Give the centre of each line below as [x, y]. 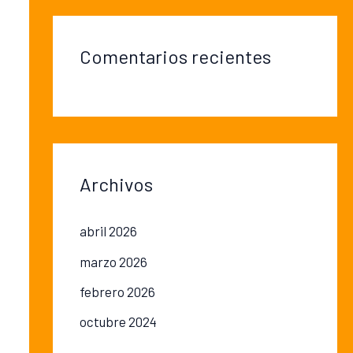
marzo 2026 [113, 261]
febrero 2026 [117, 291]
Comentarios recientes [175, 57]
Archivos [116, 184]
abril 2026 [108, 231]
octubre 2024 [118, 322]
